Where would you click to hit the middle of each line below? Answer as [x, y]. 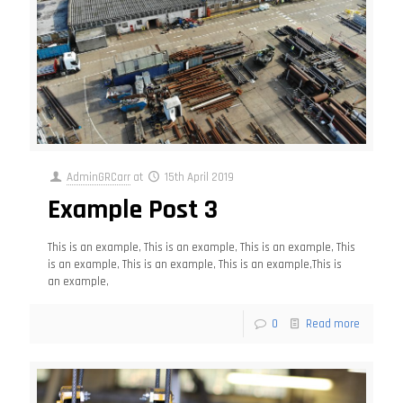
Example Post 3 [133, 210]
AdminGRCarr [99, 177]
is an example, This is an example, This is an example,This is [195, 264]
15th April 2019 [200, 177]
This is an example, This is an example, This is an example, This [201, 247]
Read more [333, 324]
